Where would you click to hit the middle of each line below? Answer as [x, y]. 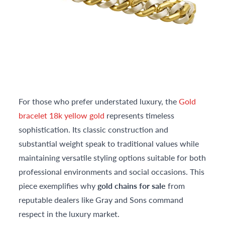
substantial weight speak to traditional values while [109, 143]
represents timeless [140, 115]
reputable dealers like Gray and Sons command [101, 199]
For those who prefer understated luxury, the [99, 101]
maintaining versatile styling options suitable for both [113, 157]
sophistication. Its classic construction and [94, 129]
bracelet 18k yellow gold [62, 115]
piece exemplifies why [58, 185]
